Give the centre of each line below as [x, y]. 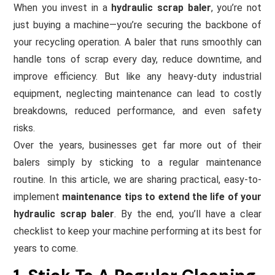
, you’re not [236, 7]
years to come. [46, 248]
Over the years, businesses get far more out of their [137, 145]
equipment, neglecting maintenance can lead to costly [137, 93]
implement [38, 196]
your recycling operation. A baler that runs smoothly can [137, 42]
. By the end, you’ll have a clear [188, 214]
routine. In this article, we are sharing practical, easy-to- [137, 179]
